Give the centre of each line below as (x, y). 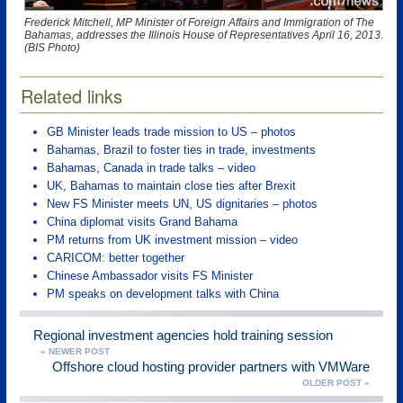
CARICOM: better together (116, 257)
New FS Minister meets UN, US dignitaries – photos (182, 203)
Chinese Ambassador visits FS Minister (150, 275)
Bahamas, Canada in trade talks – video (151, 167)
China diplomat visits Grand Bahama (142, 221)
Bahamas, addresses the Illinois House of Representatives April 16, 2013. (204, 35)
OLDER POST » (336, 382)
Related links (72, 95)
